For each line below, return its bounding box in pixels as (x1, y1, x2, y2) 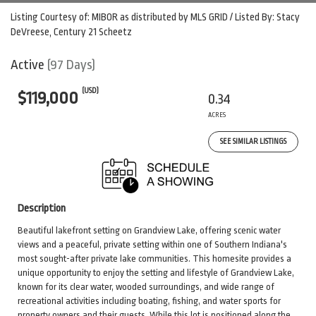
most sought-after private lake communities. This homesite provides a (18, 253, 291, 264)
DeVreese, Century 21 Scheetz (11, 26, 132, 37)
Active (11, 57, 44, 73)
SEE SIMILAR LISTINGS (220, 138, 286, 146)
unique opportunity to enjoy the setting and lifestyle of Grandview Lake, (18, 267, 294, 278)
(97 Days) (47, 57, 95, 73)
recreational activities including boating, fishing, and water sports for (18, 296, 281, 306)
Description (18, 202, 66, 214)
